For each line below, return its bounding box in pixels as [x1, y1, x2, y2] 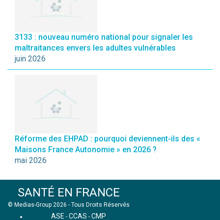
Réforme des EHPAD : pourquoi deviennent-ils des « [15, 134, 200, 143]
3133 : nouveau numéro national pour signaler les [15, 32, 193, 42]
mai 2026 [15, 156, 47, 165]
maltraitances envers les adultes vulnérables [15, 43, 176, 53]
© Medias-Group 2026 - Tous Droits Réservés [8, 201, 130, 208]
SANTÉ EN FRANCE [18, 186, 120, 199]
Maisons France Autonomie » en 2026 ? [15, 145, 157, 154]
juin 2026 [15, 54, 46, 63]
